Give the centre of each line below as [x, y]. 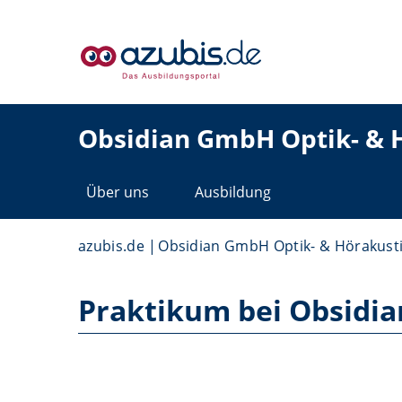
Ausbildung [233, 192]
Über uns [118, 192]
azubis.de [111, 246]
